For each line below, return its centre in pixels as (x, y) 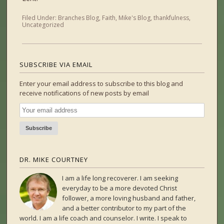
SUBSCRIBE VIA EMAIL (56, 65)
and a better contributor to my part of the (124, 208)
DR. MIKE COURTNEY (54, 160)
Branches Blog (79, 18)
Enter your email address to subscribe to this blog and (101, 84)
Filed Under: (40, 18)
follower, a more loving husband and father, (129, 198)
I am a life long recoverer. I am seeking (120, 178)
